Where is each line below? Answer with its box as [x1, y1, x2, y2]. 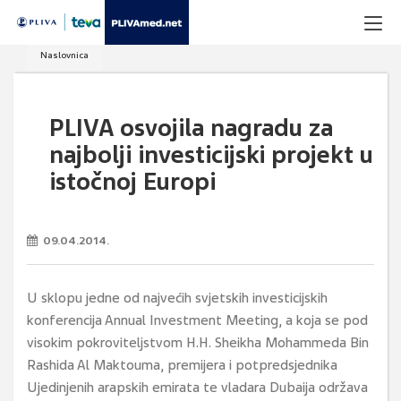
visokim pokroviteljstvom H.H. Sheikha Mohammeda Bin [27, 334, 369, 352]
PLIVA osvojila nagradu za [49, 113, 333, 143]
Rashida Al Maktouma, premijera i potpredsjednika [27, 356, 337, 374]
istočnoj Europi [49, 166, 216, 197]
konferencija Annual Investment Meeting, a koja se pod [27, 311, 368, 329]
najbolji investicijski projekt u [49, 140, 373, 170]
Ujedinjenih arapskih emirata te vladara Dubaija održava [27, 379, 368, 397]
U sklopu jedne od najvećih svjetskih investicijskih [27, 289, 328, 307]
